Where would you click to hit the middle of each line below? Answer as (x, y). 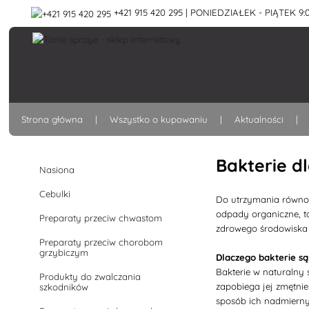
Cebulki (55, 194)
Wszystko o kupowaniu (159, 119)
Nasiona (57, 170)
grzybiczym (64, 252)
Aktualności (259, 119)
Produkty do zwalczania (90, 277)
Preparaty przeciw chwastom (101, 218)
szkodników (64, 287)
